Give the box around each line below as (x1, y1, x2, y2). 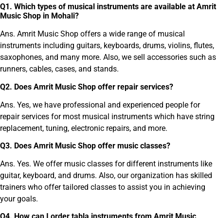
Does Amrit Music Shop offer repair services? (12, 82, 173, 91)
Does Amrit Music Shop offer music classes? (12, 141, 170, 151)
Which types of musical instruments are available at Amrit (12, 2, 216, 12)
